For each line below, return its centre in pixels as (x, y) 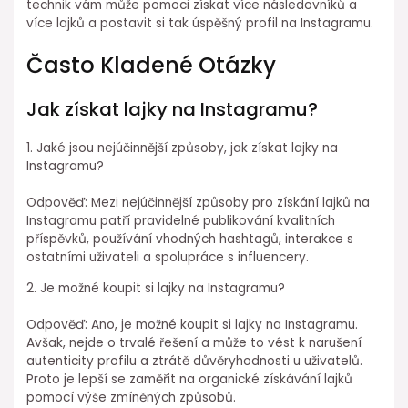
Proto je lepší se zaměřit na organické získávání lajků (190, 379)
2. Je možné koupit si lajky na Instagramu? (156, 288)
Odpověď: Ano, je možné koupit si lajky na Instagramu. (193, 324)
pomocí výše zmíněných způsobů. (132, 397)
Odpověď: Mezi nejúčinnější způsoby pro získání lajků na (199, 202)
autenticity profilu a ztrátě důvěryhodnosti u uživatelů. (195, 361)
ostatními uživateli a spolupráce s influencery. (168, 257)
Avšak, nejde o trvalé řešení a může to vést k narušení (194, 342)
